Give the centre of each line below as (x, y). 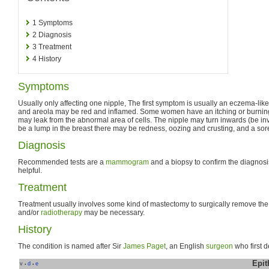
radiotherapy (62, 212)
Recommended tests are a (62, 162)
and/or (29, 212)
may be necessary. (113, 212)
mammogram (127, 162)
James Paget (144, 246)
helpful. (30, 170)
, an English (186, 246)
